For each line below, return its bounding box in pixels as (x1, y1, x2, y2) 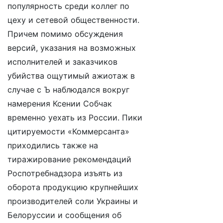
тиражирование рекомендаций (7, 154, 131, 164)
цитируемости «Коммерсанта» (7, 126, 129, 136)
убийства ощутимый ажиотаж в (7, 71, 135, 81)
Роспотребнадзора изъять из (7, 168, 122, 178)
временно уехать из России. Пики (7, 112, 142, 122)
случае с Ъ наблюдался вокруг (7, 85, 129, 95)
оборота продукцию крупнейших (7, 182, 138, 192)
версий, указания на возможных (7, 43, 136, 53)
